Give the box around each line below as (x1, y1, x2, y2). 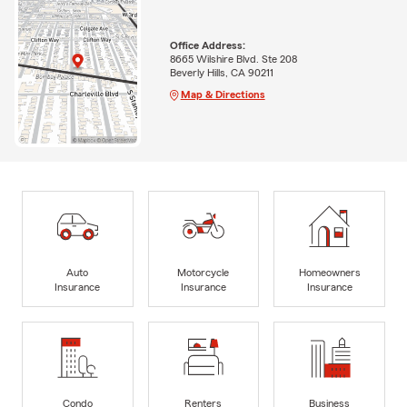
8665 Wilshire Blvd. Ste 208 (169, 53, 297, 65)
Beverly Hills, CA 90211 (169, 66, 273, 78)
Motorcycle (177, 266, 230, 278)
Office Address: (169, 39, 245, 51)
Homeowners (298, 266, 361, 278)
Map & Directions (180, 88, 265, 100)
